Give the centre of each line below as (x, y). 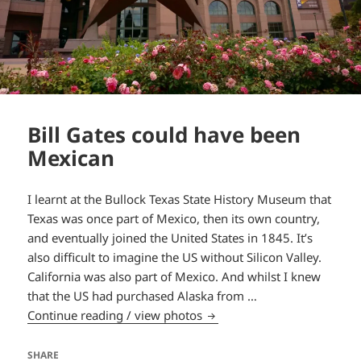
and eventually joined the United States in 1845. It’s (170, 237)
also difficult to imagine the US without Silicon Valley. (175, 257)
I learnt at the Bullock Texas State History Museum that (180, 199)
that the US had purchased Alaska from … (143, 295)
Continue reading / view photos (117, 315)
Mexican (71, 158)
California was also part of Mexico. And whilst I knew (174, 276)
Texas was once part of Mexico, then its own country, (174, 218)
